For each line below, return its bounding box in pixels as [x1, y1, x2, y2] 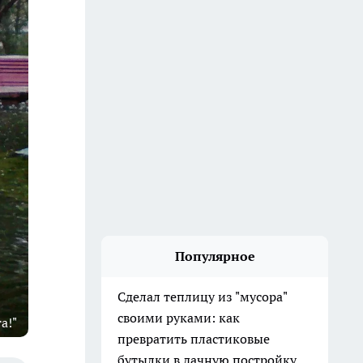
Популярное [174, 248, 255, 264]
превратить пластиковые [117, 331, 270, 347]
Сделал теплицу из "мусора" [117, 288, 288, 305]
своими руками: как [117, 310, 240, 326]
